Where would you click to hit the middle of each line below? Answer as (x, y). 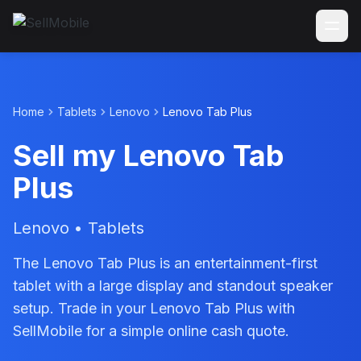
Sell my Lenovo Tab (148, 156)
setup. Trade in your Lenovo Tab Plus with (154, 308)
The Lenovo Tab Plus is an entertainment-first (165, 263)
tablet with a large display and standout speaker (173, 286)
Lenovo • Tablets (79, 228)
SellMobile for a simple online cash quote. (151, 331)
